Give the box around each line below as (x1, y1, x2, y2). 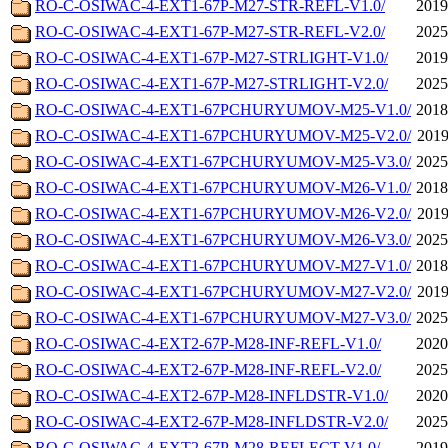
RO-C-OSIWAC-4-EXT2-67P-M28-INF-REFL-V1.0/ (35, 335, 381, 353)
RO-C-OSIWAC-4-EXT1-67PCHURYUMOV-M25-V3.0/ (35, 153, 411, 171)
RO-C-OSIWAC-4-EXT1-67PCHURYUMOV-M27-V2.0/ (35, 283, 411, 301)
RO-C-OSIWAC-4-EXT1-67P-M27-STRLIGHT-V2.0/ (35, 75, 388, 93)
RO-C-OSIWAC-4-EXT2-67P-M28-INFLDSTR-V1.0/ (35, 387, 388, 405)
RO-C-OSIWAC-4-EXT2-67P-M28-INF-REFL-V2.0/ (35, 361, 381, 379)
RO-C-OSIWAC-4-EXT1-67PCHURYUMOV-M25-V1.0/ (35, 101, 411, 119)
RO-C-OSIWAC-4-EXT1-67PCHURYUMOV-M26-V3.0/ (35, 231, 411, 249)
